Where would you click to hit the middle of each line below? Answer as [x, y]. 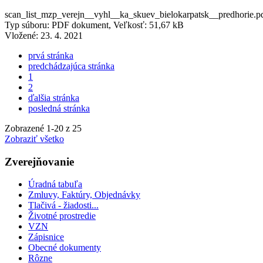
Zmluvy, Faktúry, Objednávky [84, 195]
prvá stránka [51, 55]
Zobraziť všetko [34, 139]
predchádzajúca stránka [71, 66]
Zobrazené [26, 128]
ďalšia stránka [54, 97]
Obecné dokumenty [65, 248]
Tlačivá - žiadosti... [63, 205]
